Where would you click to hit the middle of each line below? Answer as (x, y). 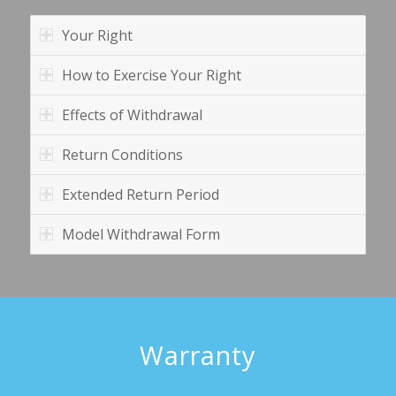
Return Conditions (122, 155)
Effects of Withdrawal (132, 115)
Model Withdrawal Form (141, 235)
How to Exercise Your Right (151, 76)
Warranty (198, 355)
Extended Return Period (140, 195)
